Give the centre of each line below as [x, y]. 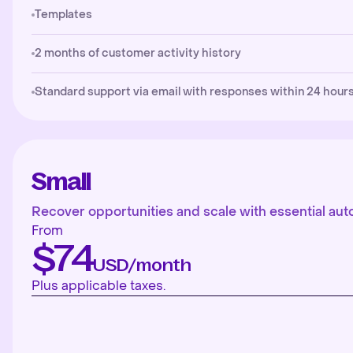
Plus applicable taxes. [98, 286]
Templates [63, 15]
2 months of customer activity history [138, 53]
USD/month [143, 265]
